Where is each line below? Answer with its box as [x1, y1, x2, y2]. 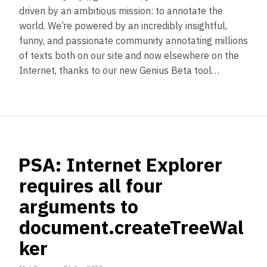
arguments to [19, 194, 138, 219]
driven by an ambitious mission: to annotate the [19, 5, 223, 17]
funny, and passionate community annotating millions [19, 35, 248, 46]
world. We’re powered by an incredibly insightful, [19, 20, 227, 32]
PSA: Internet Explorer [18, 152, 222, 177]
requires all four [19, 173, 163, 198]
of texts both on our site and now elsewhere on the [19, 49, 239, 61]
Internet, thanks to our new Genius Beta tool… [19, 64, 219, 76]
